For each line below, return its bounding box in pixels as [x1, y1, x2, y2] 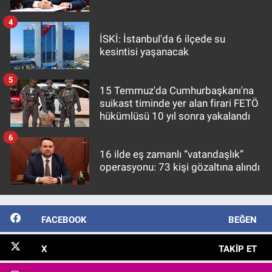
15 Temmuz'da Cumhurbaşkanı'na [100, 84, 254, 97]
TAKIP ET [218, 243, 257, 254]
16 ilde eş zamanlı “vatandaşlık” [100, 148, 243, 161]
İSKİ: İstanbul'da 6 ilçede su [100, 33, 225, 46]
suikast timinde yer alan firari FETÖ [100, 97, 259, 109]
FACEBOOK [41, 214, 87, 226]
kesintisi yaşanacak [100, 46, 189, 58]
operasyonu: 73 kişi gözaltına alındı [100, 161, 260, 174]
